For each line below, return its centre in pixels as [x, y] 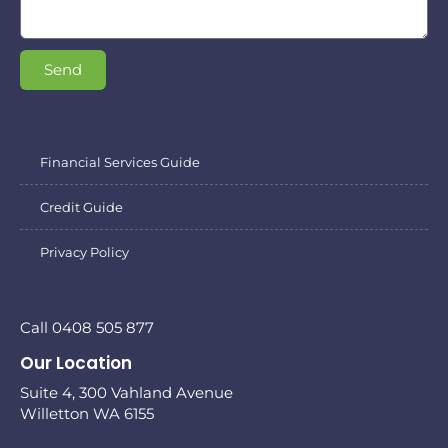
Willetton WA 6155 [87, 413]
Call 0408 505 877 [87, 327]
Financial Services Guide [120, 161]
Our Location [76, 362]
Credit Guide [81, 206]
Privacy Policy [84, 251]
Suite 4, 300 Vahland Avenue [126, 392]
